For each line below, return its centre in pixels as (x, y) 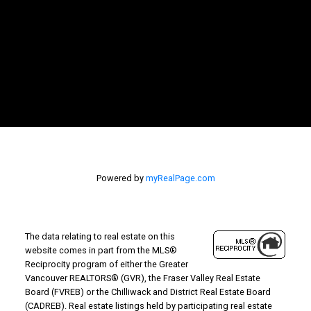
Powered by (121, 178)
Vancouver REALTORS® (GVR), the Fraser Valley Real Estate (142, 278)
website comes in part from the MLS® (101, 250)
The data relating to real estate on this (100, 236)
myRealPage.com (180, 178)
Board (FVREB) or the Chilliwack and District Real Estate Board (148, 292)
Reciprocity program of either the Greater (106, 264)
